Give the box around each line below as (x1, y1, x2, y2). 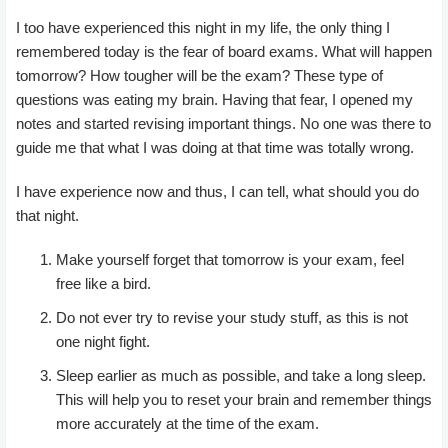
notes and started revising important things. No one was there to (16, 114, 431, 132)
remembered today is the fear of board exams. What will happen (16, 42, 432, 60)
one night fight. (56, 332, 150, 350)
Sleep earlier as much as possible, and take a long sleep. (56, 366, 426, 384)
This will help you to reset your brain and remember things (56, 390, 432, 408)
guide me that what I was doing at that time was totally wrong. (16, 138, 414, 156)
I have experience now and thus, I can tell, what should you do (16, 182, 419, 200)
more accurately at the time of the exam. (56, 414, 319, 432)
